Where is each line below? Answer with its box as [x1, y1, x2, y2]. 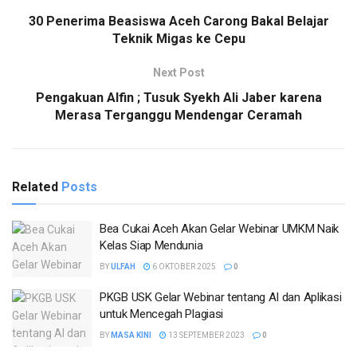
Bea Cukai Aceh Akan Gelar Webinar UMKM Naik [100, 221, 339, 236]
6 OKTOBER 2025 [151, 261, 216, 271]
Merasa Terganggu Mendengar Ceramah [55, 107, 302, 123]
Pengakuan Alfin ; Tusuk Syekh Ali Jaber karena [35, 89, 322, 105]
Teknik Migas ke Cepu [112, 30, 245, 46]
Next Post [152, 65, 205, 79]
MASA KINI [111, 331, 151, 340]
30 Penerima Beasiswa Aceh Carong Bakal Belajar [28, 13, 329, 29]
